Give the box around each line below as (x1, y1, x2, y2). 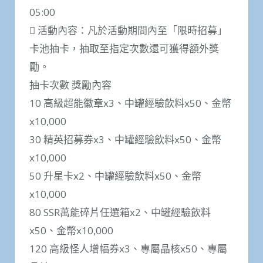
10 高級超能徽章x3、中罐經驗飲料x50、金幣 (29, 96, 231, 110)
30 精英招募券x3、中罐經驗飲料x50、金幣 (29, 133, 221, 147)
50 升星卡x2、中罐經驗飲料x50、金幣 (29, 169, 201, 183)
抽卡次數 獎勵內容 (29, 78, 112, 92)
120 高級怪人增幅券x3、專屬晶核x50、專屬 (29, 242, 227, 256)
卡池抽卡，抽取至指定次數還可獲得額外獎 (29, 42, 219, 56)
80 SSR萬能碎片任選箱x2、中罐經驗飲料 (29, 205, 211, 220)
